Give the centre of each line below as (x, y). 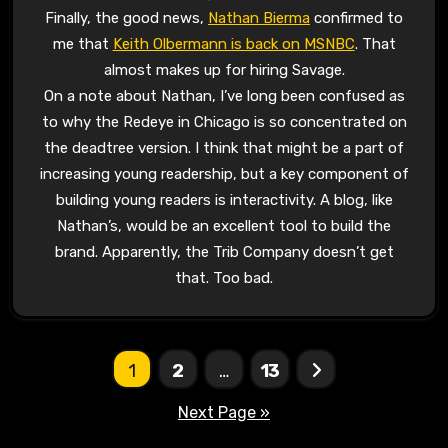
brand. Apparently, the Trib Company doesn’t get (224, 252)
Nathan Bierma (259, 18)
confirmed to (356, 18)
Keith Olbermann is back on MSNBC (233, 44)
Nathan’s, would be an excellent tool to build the (224, 226)
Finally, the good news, (126, 18)
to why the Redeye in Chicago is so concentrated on (224, 122)
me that (82, 44)
